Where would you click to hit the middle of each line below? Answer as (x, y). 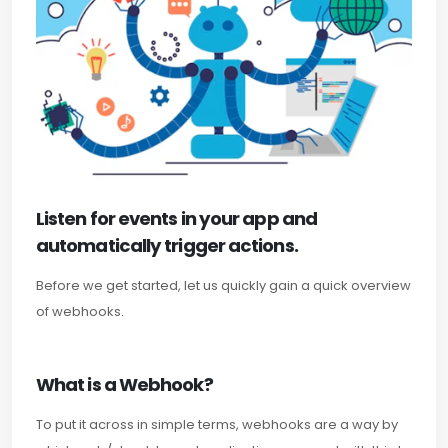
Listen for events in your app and (176, 218)
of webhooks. (80, 311)
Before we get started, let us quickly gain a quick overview (223, 285)
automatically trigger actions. (167, 245)
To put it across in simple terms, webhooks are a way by (217, 424)
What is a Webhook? (124, 384)
